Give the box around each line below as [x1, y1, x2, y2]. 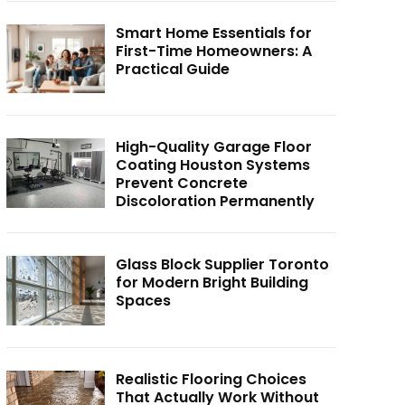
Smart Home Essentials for [116, 22, 313, 43]
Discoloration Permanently [116, 191, 316, 212]
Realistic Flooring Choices [116, 369, 307, 391]
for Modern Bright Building [116, 272, 309, 294]
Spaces [116, 290, 172, 312]
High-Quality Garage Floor [116, 137, 313, 158]
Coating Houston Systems [116, 155, 311, 176]
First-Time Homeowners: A [116, 40, 313, 61]
